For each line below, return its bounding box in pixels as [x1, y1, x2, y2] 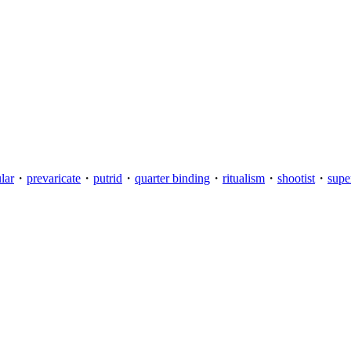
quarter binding [135, 171, 210, 185]
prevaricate [27, 171, 81, 185]
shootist [277, 171, 315, 185]
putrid [93, 171, 122, 185]
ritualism [223, 171, 265, 185]
